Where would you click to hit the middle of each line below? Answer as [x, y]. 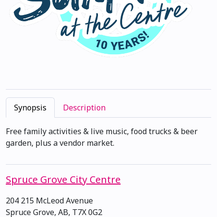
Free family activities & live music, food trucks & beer [102, 131]
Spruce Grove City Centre [63, 179]
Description [84, 107]
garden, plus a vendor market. [60, 143]
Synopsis [30, 107]
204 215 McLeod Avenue [49, 200]
